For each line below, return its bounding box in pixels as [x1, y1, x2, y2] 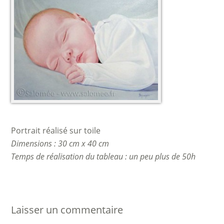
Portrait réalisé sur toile [11, 125, 101, 136]
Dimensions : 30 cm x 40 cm [11, 138, 109, 149]
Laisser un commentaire [11, 203, 123, 216]
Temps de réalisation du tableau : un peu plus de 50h [11, 151, 196, 162]
